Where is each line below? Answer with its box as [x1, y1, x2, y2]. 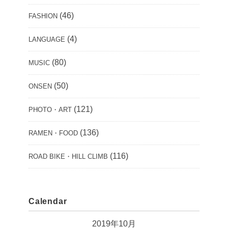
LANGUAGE [28, 35, 65, 43]
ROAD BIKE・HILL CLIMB [28, 152, 108, 160]
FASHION [28, 12, 58, 20]
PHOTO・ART [28, 105, 72, 113]
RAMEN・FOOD [28, 129, 78, 137]
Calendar [28, 196, 67, 206]
